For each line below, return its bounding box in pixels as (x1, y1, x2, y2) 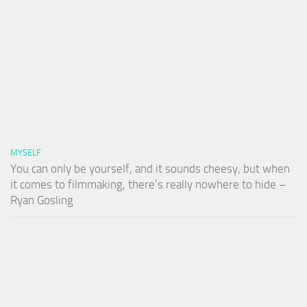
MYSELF (10, 147, 41, 158)
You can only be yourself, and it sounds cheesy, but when (10, 161, 290, 175)
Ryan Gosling (10, 193, 73, 207)
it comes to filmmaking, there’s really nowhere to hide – (10, 177, 286, 191)
